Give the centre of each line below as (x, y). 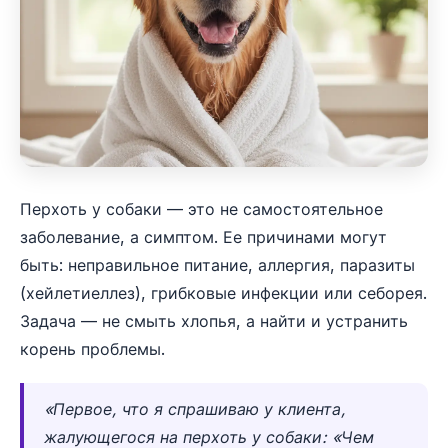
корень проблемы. (92, 348)
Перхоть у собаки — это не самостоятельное (201, 208)
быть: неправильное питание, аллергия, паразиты (217, 264)
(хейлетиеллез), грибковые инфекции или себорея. (223, 292)
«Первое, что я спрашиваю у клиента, (195, 408)
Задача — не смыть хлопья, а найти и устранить (214, 320)
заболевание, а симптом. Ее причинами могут (203, 236)
